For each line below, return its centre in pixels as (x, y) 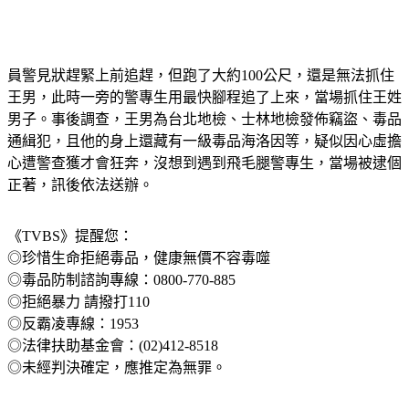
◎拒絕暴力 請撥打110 (79, 323)
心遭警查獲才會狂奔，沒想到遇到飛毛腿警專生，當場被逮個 (204, 184)
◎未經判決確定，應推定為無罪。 (117, 389)
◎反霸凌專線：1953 (73, 345)
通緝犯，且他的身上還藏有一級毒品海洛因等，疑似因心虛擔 (204, 163)
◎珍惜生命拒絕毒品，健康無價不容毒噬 (139, 279)
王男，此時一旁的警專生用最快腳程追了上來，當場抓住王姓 (204, 119)
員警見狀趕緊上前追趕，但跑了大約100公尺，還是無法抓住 (201, 97)
